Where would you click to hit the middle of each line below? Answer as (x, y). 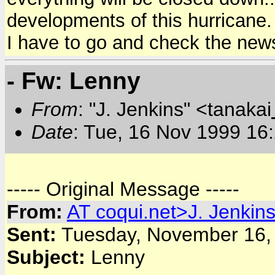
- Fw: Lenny (74, 80)
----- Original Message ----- (123, 189)
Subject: (46, 257)
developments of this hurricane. (139, 20)
